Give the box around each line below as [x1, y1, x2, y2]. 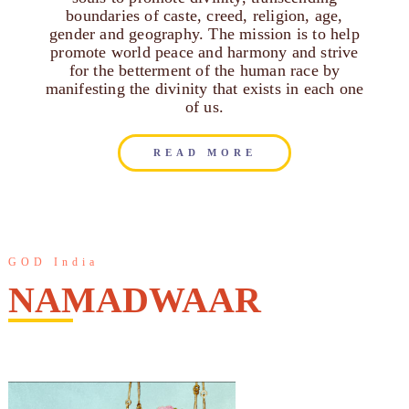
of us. [184, 98, 225, 117]
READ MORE [152, 147, 257, 159]
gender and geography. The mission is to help [49, 25, 360, 44]
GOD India [7, 256, 99, 269]
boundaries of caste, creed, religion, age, [66, 6, 343, 26]
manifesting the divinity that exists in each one [45, 79, 364, 99]
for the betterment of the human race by [68, 61, 341, 80]
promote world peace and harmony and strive [50, 43, 359, 62]
